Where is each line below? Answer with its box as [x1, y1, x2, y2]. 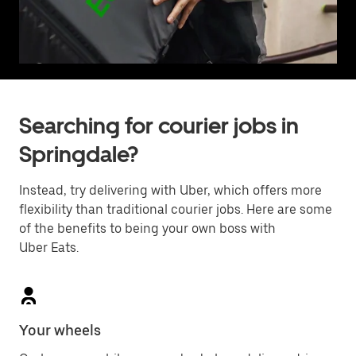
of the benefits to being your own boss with [19, 221, 276, 236]
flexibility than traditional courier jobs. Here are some [19, 202, 332, 217]
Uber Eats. [19, 240, 79, 255]
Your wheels [19, 322, 101, 339]
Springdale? [19, 141, 138, 168]
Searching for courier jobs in [19, 112, 299, 139]
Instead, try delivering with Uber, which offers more [19, 183, 322, 198]
